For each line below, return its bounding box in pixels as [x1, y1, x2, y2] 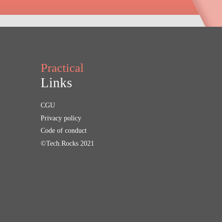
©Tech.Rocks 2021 [41, 140, 94, 148]
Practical [41, 60, 84, 75]
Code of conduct [41, 127, 87, 135]
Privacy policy [41, 114, 81, 122]
